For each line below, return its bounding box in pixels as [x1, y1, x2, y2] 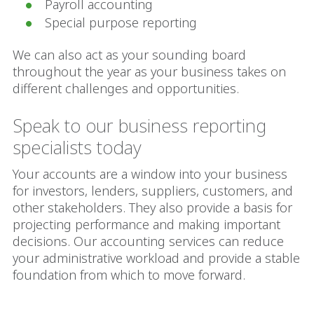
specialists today [13, 134, 146, 160]
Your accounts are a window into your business [13, 165, 287, 182]
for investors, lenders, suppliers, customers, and [13, 182, 293, 199]
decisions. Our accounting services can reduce [13, 232, 284, 250]
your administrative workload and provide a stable [13, 249, 300, 266]
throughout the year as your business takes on [13, 62, 286, 80]
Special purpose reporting [45, 13, 200, 31]
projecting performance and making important [13, 215, 280, 233]
